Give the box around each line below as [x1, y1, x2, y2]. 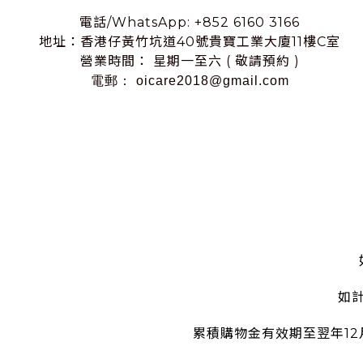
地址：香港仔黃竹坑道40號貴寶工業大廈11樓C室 [39, 34, 340, 50]
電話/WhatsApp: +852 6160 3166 [79, 15, 300, 31]
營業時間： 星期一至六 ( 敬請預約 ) [79, 53, 300, 70]
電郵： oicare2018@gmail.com [90, 74, 289, 88]
